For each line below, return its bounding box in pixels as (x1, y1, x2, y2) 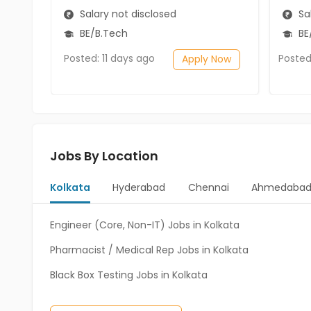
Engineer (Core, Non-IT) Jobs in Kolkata (50, 218, 239, 232)
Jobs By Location (50, 147, 158, 165)
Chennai (187, 180, 229, 194)
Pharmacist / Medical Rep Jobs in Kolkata (50, 243, 249, 257)
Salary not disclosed (77, 6, 176, 21)
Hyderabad (112, 180, 166, 194)
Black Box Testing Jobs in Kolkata (50, 268, 208, 282)
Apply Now (182, 52, 231, 66)
